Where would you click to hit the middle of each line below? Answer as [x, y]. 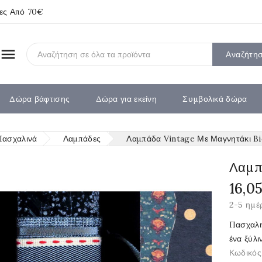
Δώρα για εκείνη [126, 99]
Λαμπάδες [82, 139]
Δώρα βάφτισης [40, 99]
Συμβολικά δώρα [215, 99]
